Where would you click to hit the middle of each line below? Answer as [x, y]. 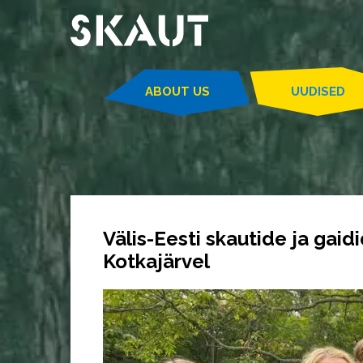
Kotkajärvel [156, 261]
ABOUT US [177, 91]
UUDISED [318, 91]
